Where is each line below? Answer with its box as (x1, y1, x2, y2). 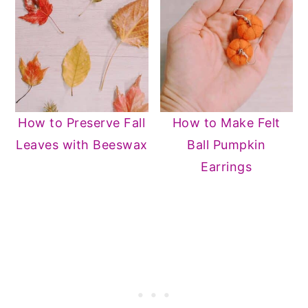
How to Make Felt (172, 115, 280, 131)
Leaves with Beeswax (16, 137, 148, 153)
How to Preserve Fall (18, 115, 146, 131)
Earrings (201, 159, 252, 175)
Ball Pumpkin (187, 137, 266, 153)
